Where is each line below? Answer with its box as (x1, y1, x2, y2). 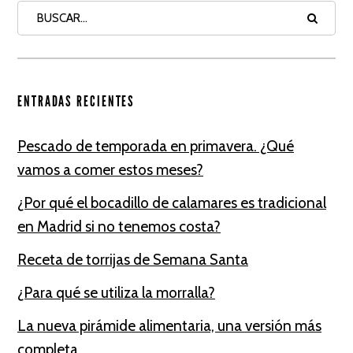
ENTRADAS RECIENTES (17, 92, 136, 110)
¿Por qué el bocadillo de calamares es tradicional (17, 194, 326, 212)
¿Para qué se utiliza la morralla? (17, 284, 215, 302)
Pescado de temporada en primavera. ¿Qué (17, 137, 294, 155)
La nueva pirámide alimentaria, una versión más (17, 317, 321, 335)
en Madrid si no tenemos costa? (17, 217, 221, 236)
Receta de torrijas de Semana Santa (17, 251, 248, 269)
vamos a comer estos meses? (17, 161, 203, 179)
